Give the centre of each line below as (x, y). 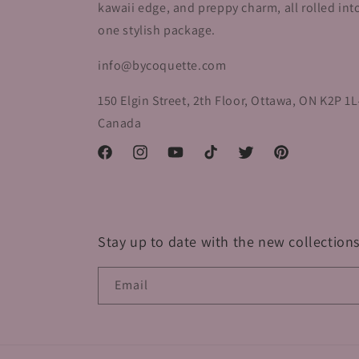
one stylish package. (157, 30)
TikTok (218, 161)
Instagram (157, 161)
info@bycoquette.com (162, 65)
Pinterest (296, 161)
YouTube (188, 161)
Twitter (255, 161)
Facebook (121, 161)
